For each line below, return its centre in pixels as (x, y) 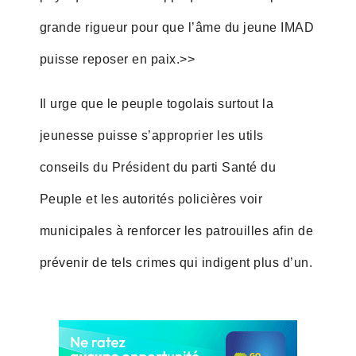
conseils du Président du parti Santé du (158, 167)
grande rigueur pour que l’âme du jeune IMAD (177, 27)
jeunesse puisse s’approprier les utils (151, 135)
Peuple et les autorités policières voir (151, 199)
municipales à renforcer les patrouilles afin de (176, 230)
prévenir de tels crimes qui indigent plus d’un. (176, 262)
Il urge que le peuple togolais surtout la (157, 103)
